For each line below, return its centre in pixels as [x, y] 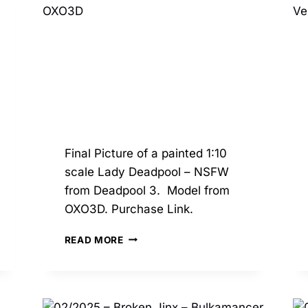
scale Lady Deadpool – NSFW [146, 172]
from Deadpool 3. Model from [147, 190]
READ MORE [94, 240]
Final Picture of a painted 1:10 [145, 153]
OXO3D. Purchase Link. [132, 209]
